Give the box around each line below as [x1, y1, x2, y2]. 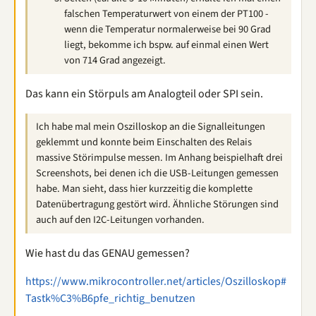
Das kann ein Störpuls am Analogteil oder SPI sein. [25, 86, 263, 102]
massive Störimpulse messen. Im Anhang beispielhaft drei [36, 150, 283, 165]
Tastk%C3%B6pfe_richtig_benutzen [25, 291, 195, 306]
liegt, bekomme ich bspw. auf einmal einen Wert [64, 37, 269, 52]
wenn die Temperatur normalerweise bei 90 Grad [64, 22, 271, 37]
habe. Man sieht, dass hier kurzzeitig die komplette [36, 181, 253, 196]
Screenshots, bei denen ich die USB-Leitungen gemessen [36, 166, 279, 181]
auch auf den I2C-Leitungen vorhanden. [36, 212, 205, 227]
